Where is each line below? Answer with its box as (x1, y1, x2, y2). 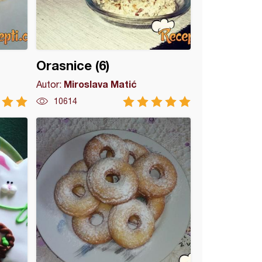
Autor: (36, 79, 64, 89)
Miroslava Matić (64, 78, 137, 89)
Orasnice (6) (36, 58, 110, 73)
